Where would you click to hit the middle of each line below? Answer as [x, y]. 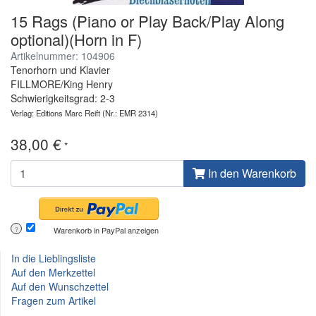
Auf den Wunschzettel [60, 286]
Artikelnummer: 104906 [63, 55]
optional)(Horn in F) [76, 39]
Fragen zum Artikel [54, 300]
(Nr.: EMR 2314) [129, 113]
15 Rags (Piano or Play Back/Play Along [147, 20]
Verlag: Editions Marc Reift [55, 113]
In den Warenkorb [251, 173]
